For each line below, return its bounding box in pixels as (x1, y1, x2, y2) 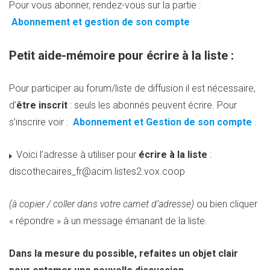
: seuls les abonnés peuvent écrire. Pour (67, 99, 237, 111)
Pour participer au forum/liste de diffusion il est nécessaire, (9, 83, 256, 94)
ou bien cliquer (194, 198, 257, 210)
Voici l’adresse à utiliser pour (14, 149, 139, 160)
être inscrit (16, 99, 67, 111)
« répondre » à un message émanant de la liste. (9, 215, 207, 227)
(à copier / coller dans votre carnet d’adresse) (9, 198, 194, 210)
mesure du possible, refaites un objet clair (42, 248, 238, 259)
